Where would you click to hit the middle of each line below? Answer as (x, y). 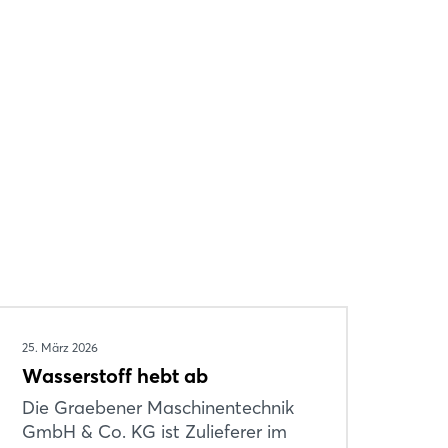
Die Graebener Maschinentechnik (157, 407)
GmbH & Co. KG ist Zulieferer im (154, 431)
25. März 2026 (59, 347)
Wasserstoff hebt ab (114, 375)
